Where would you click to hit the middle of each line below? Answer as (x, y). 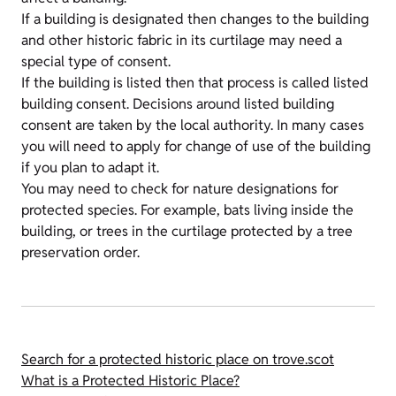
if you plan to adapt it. (90, 168)
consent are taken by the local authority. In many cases (193, 126)
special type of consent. (96, 62)
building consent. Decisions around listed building (178, 104)
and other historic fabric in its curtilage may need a (182, 41)
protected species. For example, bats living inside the (187, 210)
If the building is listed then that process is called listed (195, 83)
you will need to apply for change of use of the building (196, 147)
